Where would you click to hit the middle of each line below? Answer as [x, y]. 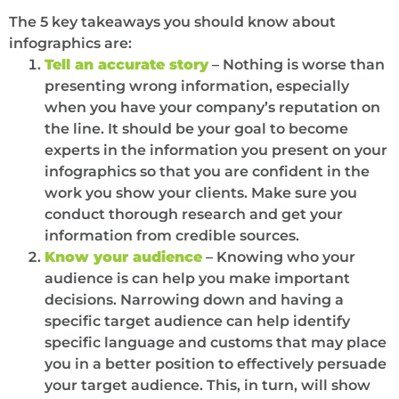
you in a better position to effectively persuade [216, 363]
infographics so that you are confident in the [207, 171]
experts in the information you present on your [216, 150]
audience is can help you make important [197, 278]
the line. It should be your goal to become [196, 128]
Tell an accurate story [126, 64]
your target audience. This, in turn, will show [208, 385]
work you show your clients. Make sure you [201, 192]
